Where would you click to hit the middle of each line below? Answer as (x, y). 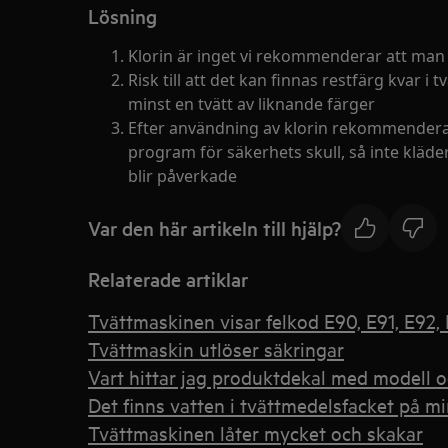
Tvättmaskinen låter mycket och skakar (255, 432)
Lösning (122, 16)
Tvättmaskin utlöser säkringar (216, 348)
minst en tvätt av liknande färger (251, 104)
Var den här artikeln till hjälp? (214, 227)
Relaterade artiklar (168, 279)
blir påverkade (182, 176)
